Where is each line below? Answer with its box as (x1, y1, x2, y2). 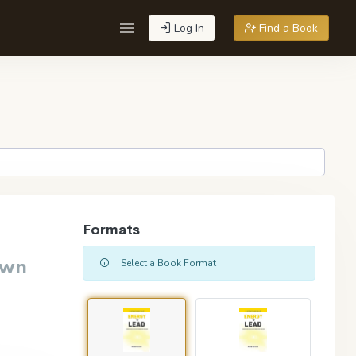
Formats (83, 220, 141, 238)
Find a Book (256, 20, 319, 36)
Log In (170, 20, 204, 36)
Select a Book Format (118, 256, 217, 269)
